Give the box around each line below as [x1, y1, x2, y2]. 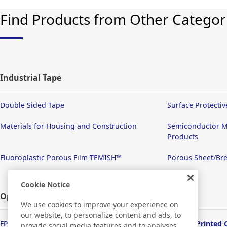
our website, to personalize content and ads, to [21, 210, 181, 220]
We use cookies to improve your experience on [21, 199, 178, 209]
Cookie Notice [21, 179, 70, 190]
